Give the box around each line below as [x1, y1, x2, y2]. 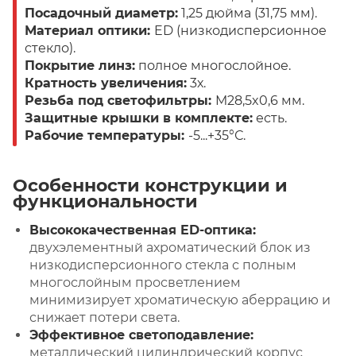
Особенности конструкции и [13, 174, 288, 196]
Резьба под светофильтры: [25, 92, 215, 108]
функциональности [13, 190, 198, 212]
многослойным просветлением [29, 274, 241, 290]
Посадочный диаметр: [25, 5, 178, 21]
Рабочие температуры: [25, 127, 188, 143]
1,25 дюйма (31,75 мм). [178, 5, 317, 21]
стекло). [25, 40, 75, 56]
